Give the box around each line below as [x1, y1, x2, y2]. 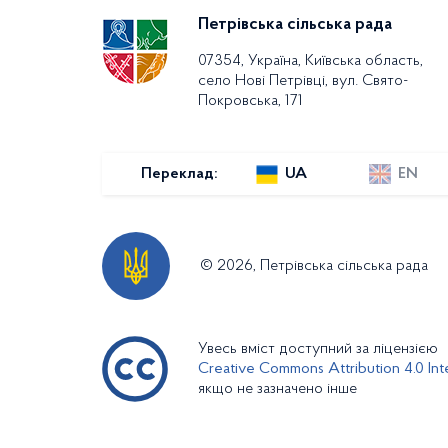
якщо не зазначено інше [198, 381, 357, 397]
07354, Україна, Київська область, [198, 53, 423, 69]
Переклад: [140, 166, 218, 182]
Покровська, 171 [198, 93, 303, 109]
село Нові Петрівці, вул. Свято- [198, 73, 408, 89]
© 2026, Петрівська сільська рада [200, 258, 428, 274]
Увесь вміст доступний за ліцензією [198, 341, 438, 357]
